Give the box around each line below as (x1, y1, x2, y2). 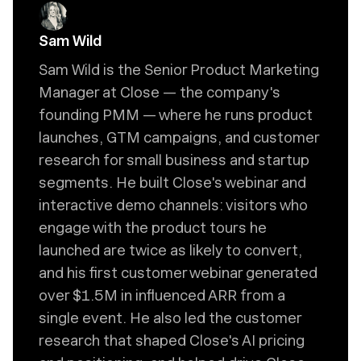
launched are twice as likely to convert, (39, 242, 302, 259)
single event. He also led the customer (39, 309, 301, 326)
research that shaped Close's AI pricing (39, 332, 305, 349)
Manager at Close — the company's (39, 84, 280, 101)
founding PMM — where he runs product (39, 106, 313, 123)
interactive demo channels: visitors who (39, 197, 308, 214)
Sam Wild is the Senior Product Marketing (39, 61, 319, 78)
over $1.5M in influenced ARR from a (39, 287, 285, 304)
